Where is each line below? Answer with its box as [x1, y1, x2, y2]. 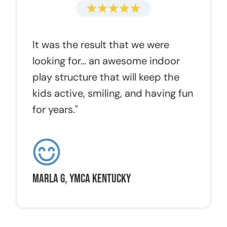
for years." [32, 103, 78, 117]
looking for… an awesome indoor [32, 54, 180, 68]
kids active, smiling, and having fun [32, 87, 193, 100]
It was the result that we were [32, 38, 169, 52]
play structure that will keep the [32, 70, 179, 84]
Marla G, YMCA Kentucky [32, 171, 131, 186]
